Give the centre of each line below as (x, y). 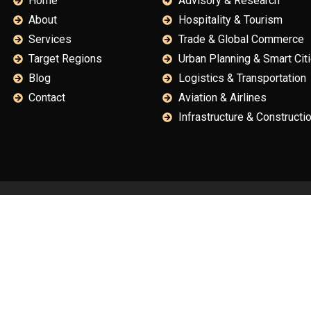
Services (50, 40)
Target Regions (66, 59)
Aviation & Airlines (222, 98)
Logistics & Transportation (242, 78)
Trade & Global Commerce (241, 40)
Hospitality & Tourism (230, 20)
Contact (47, 98)
